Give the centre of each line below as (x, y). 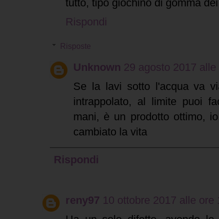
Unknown (97, 67)
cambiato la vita (110, 131)
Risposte (75, 46)
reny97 (83, 200)
